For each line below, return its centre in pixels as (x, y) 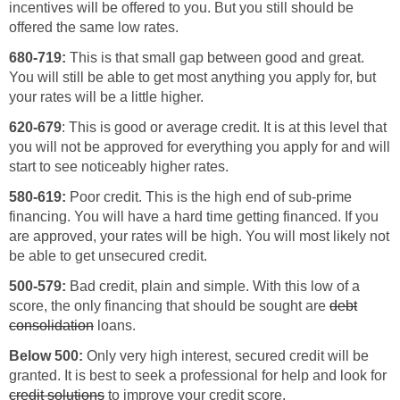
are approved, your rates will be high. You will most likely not (199, 236)
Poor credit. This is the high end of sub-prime (211, 196)
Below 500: (46, 355)
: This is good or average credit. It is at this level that (224, 127)
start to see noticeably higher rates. (119, 166)
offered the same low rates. (94, 27)
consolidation (51, 325)
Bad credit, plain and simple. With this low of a (215, 286)
